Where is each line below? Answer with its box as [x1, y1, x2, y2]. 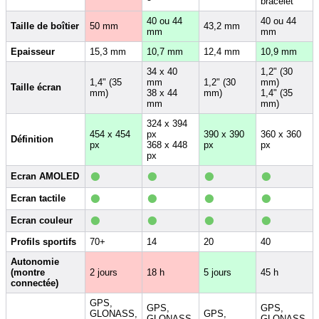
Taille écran [11, 81, 61, 93]
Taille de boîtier [11, 20, 79, 31]
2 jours [90, 266, 117, 278]
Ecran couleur [11, 214, 73, 226]
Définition [11, 133, 53, 145]
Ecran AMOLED [11, 170, 79, 182]
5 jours [204, 266, 231, 278]
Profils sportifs [11, 236, 76, 247]
